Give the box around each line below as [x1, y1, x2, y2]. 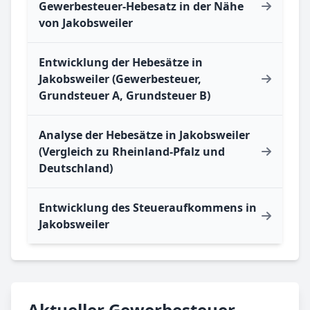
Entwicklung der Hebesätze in [39, 55, 203, 71]
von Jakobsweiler [39, 15, 133, 31]
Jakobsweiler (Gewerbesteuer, [39, 71, 201, 87]
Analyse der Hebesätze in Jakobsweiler [39, 127, 250, 143]
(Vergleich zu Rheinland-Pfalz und [39, 144, 225, 160]
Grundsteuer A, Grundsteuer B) [39, 88, 210, 104]
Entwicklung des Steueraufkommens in [39, 200, 257, 216]
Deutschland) [39, 161, 113, 176]
